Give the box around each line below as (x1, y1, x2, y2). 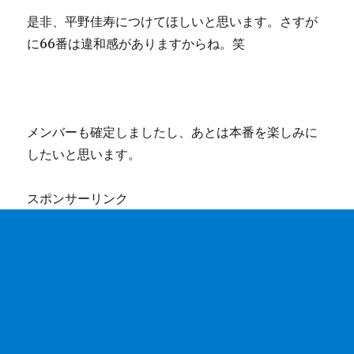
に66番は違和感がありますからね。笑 (27, 36, 246, 52)
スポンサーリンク (27, 190, 129, 207)
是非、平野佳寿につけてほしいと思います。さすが (27, 13, 318, 30)
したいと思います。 (27, 146, 141, 163)
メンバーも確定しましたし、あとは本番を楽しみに (27, 124, 318, 141)
